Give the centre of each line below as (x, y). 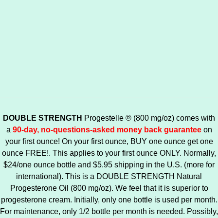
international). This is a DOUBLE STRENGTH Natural (109, 176)
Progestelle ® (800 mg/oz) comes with (150, 118)
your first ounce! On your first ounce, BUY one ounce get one (109, 141)
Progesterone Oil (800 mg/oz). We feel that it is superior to (109, 188)
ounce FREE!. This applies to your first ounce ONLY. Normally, (109, 153)
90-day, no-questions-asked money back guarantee (107, 130)
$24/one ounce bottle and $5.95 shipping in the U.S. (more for (109, 165)
